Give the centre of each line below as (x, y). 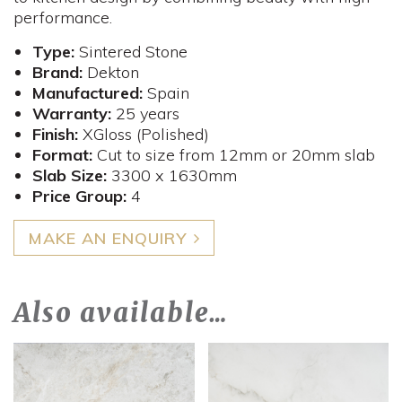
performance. (63, 18)
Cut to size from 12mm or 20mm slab (233, 155)
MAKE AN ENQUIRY (107, 238)
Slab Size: (71, 176)
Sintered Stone (131, 52)
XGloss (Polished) (143, 135)
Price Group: (79, 197)
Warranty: (71, 114)
